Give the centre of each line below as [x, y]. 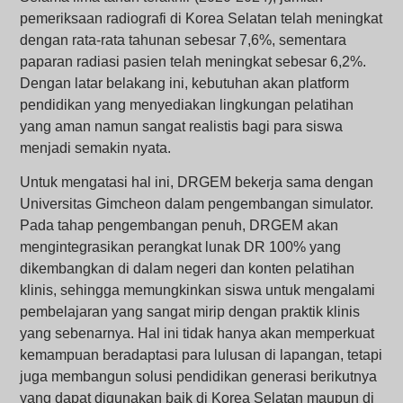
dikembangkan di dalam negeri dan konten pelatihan [188, 269]
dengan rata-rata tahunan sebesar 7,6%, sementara [184, 40]
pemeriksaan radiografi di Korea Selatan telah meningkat [201, 19]
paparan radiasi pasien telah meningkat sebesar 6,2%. [193, 62]
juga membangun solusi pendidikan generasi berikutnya [199, 377]
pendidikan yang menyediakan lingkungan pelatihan [187, 105]
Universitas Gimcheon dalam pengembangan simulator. [197, 204]
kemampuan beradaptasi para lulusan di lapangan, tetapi [201, 355]
